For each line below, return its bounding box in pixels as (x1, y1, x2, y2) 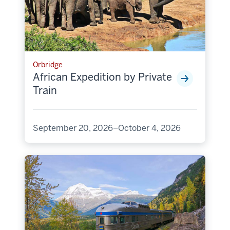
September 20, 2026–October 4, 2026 (33, 122, 181, 133)
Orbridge (33, 60, 63, 69)
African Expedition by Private (33, 70, 172, 84)
